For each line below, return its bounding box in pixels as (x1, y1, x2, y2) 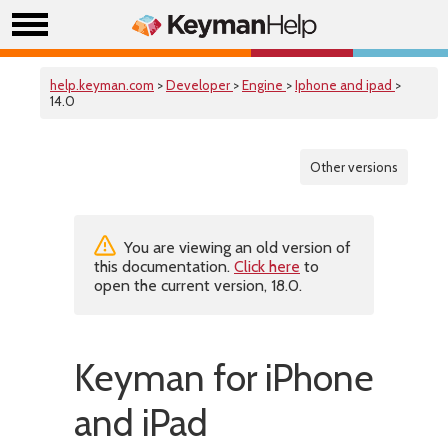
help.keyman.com (50, 77, 154, 93)
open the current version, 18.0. (94, 276, 302, 295)
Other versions (310, 159, 398, 175)
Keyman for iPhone (74, 355, 374, 400)
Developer (166, 77, 233, 93)
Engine (242, 77, 286, 93)
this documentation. (94, 257, 234, 276)
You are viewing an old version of (120, 238, 351, 257)
